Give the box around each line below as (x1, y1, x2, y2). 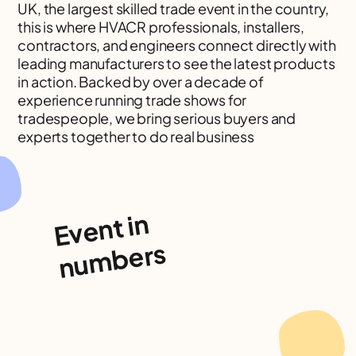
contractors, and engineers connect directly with (17, 36, 336, 54)
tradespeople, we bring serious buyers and (17, 109, 296, 127)
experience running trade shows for (17, 91, 247, 109)
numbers (56, 237, 168, 284)
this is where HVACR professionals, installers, (17, 17, 305, 36)
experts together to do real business (17, 127, 254, 145)
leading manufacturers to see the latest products (17, 54, 335, 72)
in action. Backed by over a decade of (17, 72, 264, 91)
